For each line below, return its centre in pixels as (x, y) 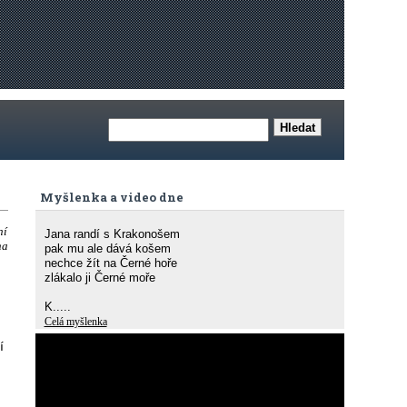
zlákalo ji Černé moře (99, 278)
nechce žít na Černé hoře (110, 263)
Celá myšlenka (75, 322)
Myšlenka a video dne (111, 197)
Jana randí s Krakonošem (112, 234)
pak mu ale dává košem (107, 248)
